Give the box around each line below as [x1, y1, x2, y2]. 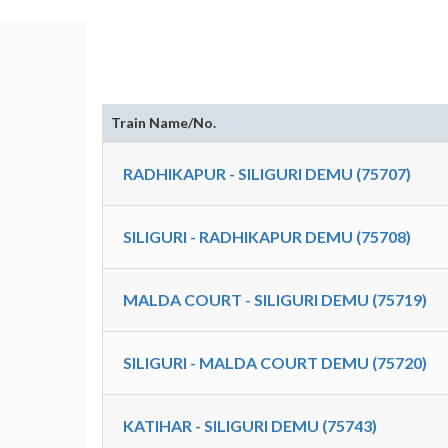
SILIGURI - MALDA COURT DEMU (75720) [123, 353, 427, 372]
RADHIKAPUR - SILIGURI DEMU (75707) [123, 164, 411, 183]
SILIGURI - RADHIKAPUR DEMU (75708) [123, 227, 411, 246]
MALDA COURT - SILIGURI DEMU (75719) [123, 290, 427, 309]
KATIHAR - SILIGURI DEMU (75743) [123, 416, 377, 435]
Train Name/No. [111, 114, 216, 131]
